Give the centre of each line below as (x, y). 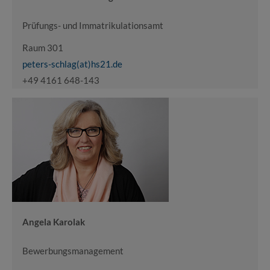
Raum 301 (43, 48)
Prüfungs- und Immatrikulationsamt (93, 25)
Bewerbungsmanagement (73, 251)
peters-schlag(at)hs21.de (72, 64)
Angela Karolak (54, 222)
